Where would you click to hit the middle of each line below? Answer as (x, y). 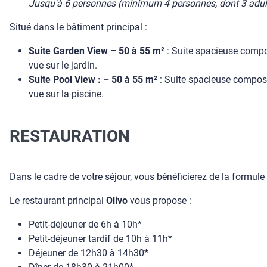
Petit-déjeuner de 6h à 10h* (85, 224)
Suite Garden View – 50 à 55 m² (97, 51)
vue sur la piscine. (66, 94)
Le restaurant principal (58, 201)
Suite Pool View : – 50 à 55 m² (93, 80)
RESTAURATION (70, 136)
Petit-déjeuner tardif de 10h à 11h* (100, 239)
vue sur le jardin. (63, 65)
